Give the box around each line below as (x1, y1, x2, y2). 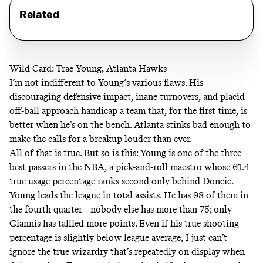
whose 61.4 (204, 161, 249, 173)
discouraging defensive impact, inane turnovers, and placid (9, 90, 245, 102)
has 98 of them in (178, 189, 248, 201)
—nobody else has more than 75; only (82, 203, 232, 215)
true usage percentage (9, 175, 95, 187)
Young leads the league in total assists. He (9, 189, 178, 201)
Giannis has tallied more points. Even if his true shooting (9, 217, 239, 229)
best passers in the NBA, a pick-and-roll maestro (9, 161, 204, 173)
